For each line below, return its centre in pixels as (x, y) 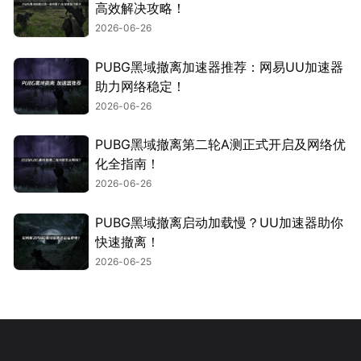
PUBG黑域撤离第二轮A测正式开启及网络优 (220, 145)
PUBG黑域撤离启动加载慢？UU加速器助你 (219, 222)
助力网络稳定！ (140, 86)
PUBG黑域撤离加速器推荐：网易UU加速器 (219, 66)
